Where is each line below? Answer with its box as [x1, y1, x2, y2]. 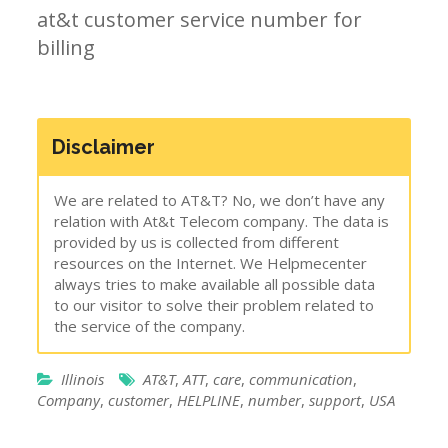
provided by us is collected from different [54, 231, 340, 252]
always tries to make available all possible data [54, 273, 376, 294]
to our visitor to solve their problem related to [54, 294, 375, 315]
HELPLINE [177, 389, 241, 410]
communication [249, 368, 354, 389]
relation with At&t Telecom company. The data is [54, 210, 390, 231]
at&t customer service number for [37, 5, 363, 33]
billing [37, 33, 96, 61]
